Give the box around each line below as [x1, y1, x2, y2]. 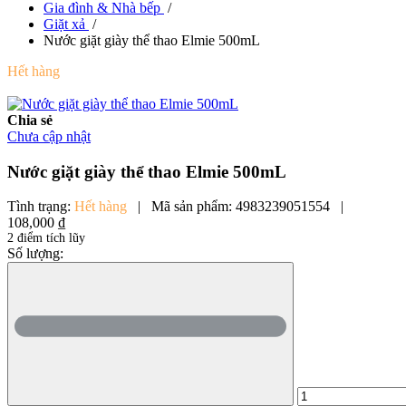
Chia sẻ [7, 112, 53, 128]
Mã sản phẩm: [151, 198, 236, 215]
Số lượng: [7, 246, 63, 262]
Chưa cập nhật [7, 129, 91, 144]
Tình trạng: [7, 198, 74, 215]
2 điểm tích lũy [7, 231, 85, 246]
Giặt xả [43, 16, 85, 32]
